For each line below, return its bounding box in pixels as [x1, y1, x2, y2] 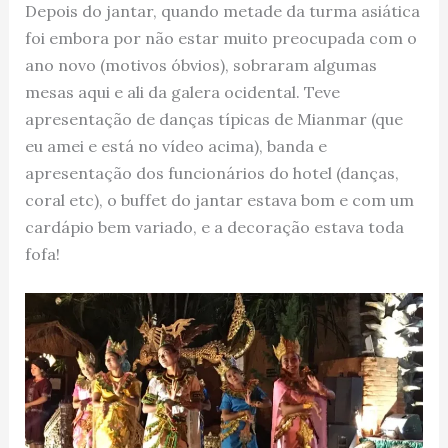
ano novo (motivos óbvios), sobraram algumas [24, 54, 377, 75]
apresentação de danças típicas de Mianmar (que [24, 108, 403, 129]
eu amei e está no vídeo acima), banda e [24, 135, 327, 156]
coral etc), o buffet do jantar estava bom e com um [24, 189, 414, 210]
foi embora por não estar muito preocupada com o [24, 27, 417, 48]
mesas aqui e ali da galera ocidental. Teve [24, 81, 340, 102]
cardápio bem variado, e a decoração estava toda [24, 216, 404, 237]
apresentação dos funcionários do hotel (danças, [24, 162, 399, 183]
